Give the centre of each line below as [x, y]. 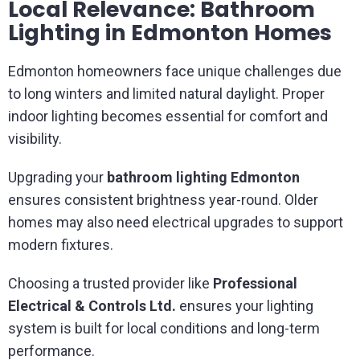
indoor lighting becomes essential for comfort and [168, 116]
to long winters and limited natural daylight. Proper [166, 94]
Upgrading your [57, 177]
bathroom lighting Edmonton [203, 177]
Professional [255, 283]
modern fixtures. [61, 245]
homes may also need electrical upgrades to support [176, 222]
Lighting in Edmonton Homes [170, 33]
